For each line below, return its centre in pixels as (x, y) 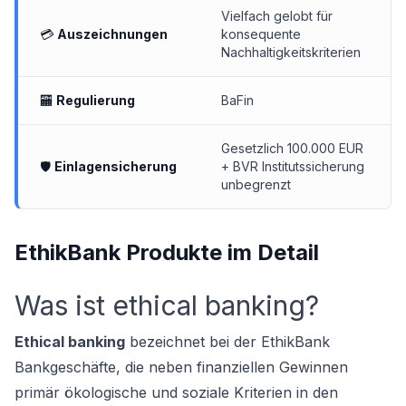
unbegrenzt (256, 184)
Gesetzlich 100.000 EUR (292, 148)
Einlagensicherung (116, 166)
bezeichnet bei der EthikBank (227, 342)
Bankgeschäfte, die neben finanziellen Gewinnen (181, 367)
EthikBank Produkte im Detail (167, 252)
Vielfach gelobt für (277, 16)
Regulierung (96, 100)
